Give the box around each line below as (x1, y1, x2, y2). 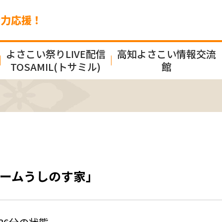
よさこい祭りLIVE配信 (5, 47, 106, 61)
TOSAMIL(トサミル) (10, 59, 101, 74)
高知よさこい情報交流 (117, 47, 216, 61)
